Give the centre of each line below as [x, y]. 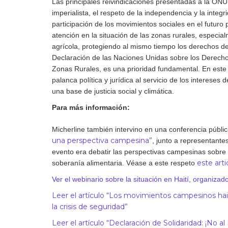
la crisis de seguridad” [90, 206]
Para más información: [91, 107]
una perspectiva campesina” [102, 140]
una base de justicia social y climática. [113, 91]
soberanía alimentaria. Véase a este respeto [124, 163]
